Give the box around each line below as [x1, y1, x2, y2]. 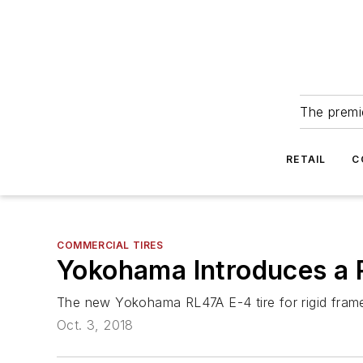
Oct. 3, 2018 [57, 317, 134, 334]
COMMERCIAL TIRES [57, 239, 164, 251]
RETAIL [286, 153, 327, 165]
